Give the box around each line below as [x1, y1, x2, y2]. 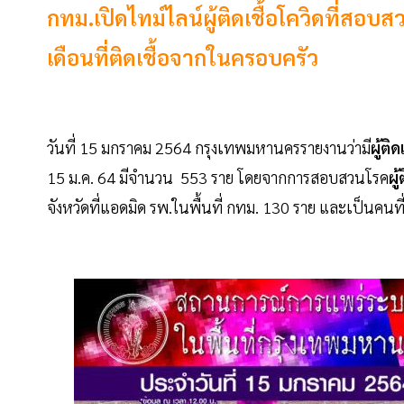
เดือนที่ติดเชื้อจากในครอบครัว [47, 42, 318, 72]
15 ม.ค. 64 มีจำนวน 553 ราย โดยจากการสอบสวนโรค [47, 167, 389, 188]
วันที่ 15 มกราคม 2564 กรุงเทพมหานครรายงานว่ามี [47, 137, 371, 159]
